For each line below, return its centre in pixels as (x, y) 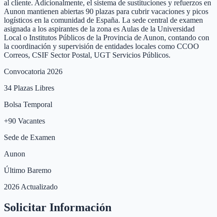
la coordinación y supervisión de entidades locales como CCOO (101, 46)
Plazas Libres (33, 88)
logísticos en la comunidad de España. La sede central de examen (103, 20)
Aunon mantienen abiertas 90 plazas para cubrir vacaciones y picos (106, 11)
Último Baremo (28, 170)
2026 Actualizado (31, 186)
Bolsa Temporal (28, 104)
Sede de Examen (30, 137)
